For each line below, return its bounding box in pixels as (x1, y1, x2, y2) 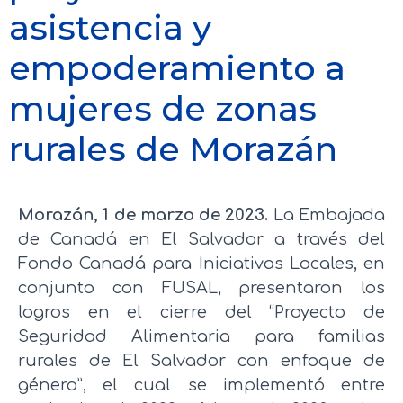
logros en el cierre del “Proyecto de (18, 302, 385, 321)
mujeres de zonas (9, 86, 317, 130)
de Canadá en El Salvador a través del (18, 229, 385, 248)
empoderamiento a (9, 46, 345, 89)
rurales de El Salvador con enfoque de (18, 351, 385, 370)
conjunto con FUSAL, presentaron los (18, 278, 385, 297)
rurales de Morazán (9, 127, 337, 170)
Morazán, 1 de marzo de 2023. (18, 205, 269, 224)
